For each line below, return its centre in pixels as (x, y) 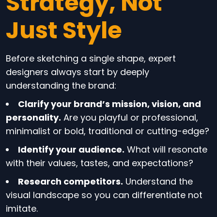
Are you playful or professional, (130, 117)
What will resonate (166, 149)
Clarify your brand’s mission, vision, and (109, 104)
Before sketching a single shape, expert (91, 58)
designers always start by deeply (77, 72)
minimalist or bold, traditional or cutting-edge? (108, 131)
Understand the (158, 181)
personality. (33, 117)
